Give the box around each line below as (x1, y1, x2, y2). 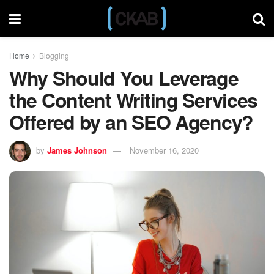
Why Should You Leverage (9, 64, 239, 92)
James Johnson (47, 144, 107, 156)
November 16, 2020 (130, 144, 199, 156)
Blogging (39, 50, 69, 61)
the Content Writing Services (9, 86, 258, 114)
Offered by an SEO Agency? (9, 108, 253, 136)
